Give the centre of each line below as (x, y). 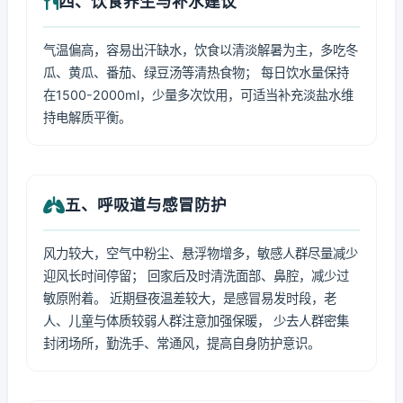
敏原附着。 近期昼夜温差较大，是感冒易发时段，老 (190, 298)
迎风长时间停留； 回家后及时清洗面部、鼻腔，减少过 (196, 276)
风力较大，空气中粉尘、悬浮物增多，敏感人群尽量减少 (201, 253)
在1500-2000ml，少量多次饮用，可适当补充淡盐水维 (198, 95)
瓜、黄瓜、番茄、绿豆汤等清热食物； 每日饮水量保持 (196, 72)
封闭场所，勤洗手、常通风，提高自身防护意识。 (182, 343)
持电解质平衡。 (87, 117)
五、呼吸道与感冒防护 (146, 205)
